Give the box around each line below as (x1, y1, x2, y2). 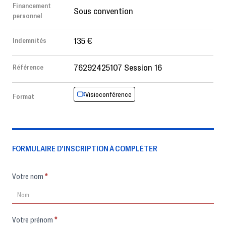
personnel (13, 11, 42, 20)
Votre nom (30, 171, 45, 181)
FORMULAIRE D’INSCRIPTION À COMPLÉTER (12, 143, 157, 153)
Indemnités (13, 35, 46, 44)
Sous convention (74, 5, 133, 16)
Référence (13, 62, 43, 71)
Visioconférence (85, 89, 132, 98)
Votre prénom (30, 214, 54, 224)
